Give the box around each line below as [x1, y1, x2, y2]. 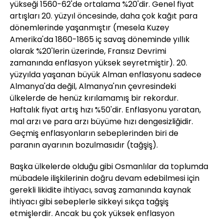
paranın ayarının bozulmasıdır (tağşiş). [10, 139, 158, 151]
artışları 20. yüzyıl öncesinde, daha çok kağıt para [10, 10, 197, 22]
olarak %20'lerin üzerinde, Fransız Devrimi [10, 45, 166, 57]
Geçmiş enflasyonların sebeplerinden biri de [10, 128, 178, 139]
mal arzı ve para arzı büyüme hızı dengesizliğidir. [10, 116, 193, 127]
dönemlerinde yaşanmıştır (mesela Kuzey [10, 22, 169, 33]
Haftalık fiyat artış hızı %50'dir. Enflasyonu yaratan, [10, 104, 201, 115]
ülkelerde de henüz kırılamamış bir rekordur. [10, 92, 178, 104]
